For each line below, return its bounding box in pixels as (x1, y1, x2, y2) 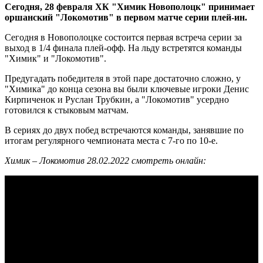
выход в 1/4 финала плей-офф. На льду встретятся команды (5, 42, 242, 53)
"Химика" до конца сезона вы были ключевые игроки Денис (5, 83, 249, 94)
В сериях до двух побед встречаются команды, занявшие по (5, 124, 244, 135)
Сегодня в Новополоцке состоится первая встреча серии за (5, 32, 242, 42)
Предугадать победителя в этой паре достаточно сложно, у (5, 73, 241, 83)
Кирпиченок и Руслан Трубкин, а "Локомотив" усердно (5, 94, 229, 104)
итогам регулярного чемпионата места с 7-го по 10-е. (5, 135, 218, 146)
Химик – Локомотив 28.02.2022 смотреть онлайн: (5, 155, 206, 166)
